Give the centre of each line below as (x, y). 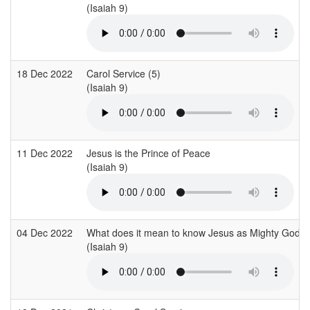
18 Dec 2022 (46, 73)
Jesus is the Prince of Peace (148, 153)
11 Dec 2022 (46, 153)
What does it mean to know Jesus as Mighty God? (196, 232)
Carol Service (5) (124, 73)
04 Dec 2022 (46, 232)
